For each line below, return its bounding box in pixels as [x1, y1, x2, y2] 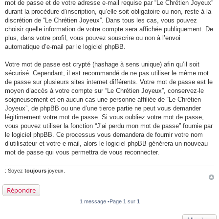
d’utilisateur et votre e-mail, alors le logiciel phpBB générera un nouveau [5, 140, 208, 147]
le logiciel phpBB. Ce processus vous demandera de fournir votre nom [5, 131, 203, 138]
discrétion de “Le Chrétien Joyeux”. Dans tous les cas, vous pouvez [5, 17, 197, 24]
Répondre [7, 185, 36, 195]
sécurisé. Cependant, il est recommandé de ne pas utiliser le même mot [5, 69, 209, 77]
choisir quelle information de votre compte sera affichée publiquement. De [5, 25, 213, 33]
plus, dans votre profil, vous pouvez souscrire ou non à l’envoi [5, 34, 180, 42]
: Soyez [5, 167, 24, 174]
